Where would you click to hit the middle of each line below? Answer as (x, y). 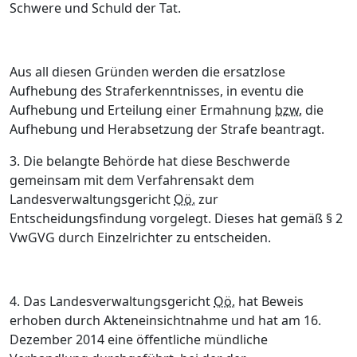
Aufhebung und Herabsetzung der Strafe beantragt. (167, 129)
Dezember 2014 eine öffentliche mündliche (139, 339)
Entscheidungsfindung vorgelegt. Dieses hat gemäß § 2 (176, 218)
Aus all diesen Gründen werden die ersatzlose (147, 72)
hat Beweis (269, 301)
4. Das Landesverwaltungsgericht (112, 301)
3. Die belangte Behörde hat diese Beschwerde (150, 161)
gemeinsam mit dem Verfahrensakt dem (132, 180)
